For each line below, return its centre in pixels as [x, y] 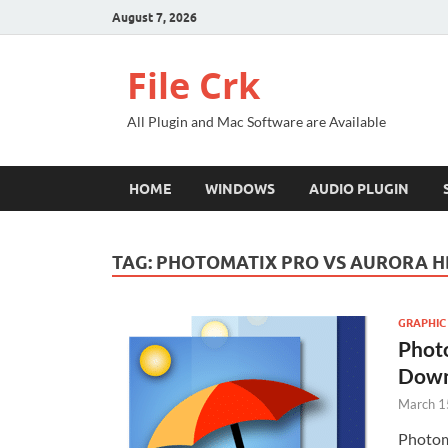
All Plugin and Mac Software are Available [256, 121]
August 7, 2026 [154, 17]
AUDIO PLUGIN [359, 188]
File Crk [193, 85]
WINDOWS [240, 188]
